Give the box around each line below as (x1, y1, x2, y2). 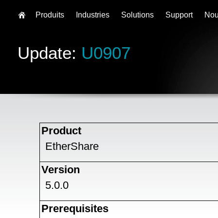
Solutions (121, 11, 154, 19)
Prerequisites (41, 202, 109, 215)
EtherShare (45, 140, 99, 152)
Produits (36, 11, 64, 19)
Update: (18, 43, 81, 62)
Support (165, 11, 193, 19)
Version (41, 163, 80, 176)
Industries (76, 11, 109, 19)
